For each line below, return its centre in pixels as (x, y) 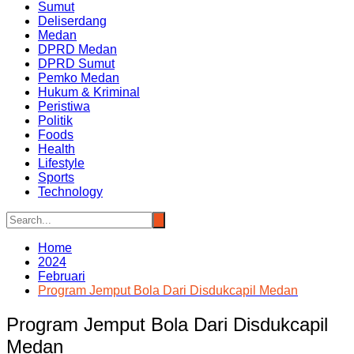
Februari (62, 277)
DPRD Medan (77, 50)
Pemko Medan (79, 78)
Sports (56, 178)
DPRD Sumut (76, 64)
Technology (70, 192)
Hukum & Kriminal (89, 92)
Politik (55, 121)
